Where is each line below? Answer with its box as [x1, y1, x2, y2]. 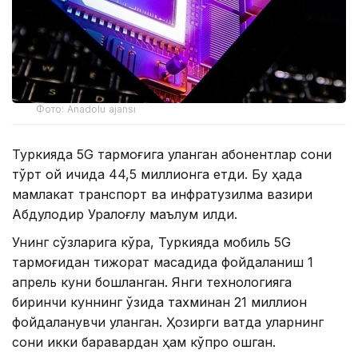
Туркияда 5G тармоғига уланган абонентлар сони [12, 145, 332, 162]
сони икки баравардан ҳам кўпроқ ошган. [12, 333, 276, 350]
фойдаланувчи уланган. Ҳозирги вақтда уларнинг [12, 313, 324, 330]
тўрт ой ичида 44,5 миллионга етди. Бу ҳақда [12, 165, 302, 182]
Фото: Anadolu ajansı [36, 102, 137, 115]
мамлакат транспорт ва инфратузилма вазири [12, 185, 312, 202]
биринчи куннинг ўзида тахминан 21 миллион [12, 293, 307, 310]
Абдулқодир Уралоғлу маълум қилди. [12, 205, 237, 222]
